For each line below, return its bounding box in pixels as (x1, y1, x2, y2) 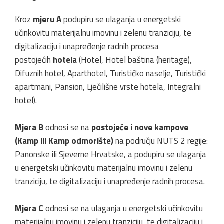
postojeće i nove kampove (91, 120, 188, 134)
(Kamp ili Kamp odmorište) (15, 134, 113, 147)
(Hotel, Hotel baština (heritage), (77, 53, 192, 66)
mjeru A (33, 12, 61, 26)
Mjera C (15, 201, 43, 215)
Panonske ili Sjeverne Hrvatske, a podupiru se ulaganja (15, 147, 206, 161)
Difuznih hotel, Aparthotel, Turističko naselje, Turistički (15, 66, 206, 80)
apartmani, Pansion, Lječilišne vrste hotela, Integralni (15, 80, 201, 93)
